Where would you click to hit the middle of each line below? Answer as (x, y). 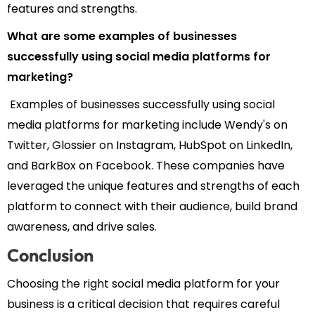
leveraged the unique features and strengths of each (153, 186)
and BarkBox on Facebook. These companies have (146, 166)
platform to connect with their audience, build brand (152, 207)
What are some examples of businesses (122, 37)
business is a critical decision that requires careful (143, 304)
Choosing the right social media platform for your (143, 284)
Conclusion (50, 256)
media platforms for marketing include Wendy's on (147, 125)
